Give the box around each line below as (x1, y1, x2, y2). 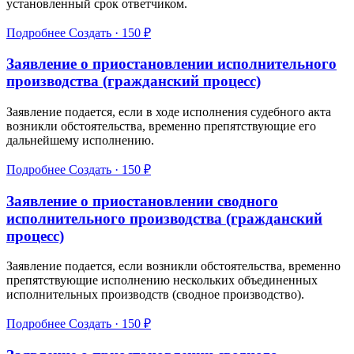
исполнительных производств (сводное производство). (6, 288, 304, 302)
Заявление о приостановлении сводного (6, 192, 278, 209)
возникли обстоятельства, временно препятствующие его (6, 119, 316, 133)
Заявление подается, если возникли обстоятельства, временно (6, 259, 341, 273)
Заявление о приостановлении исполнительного (6, 55, 337, 73)
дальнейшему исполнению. (6, 133, 154, 147)
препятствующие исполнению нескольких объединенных (6, 273, 318, 288)
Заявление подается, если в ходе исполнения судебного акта (6, 104, 331, 119)
